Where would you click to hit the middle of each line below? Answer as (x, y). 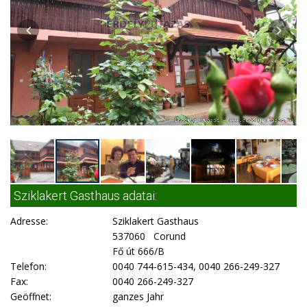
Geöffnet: (31, 296)
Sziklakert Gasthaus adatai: (85, 196)
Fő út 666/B (139, 251)
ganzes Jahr (138, 296)
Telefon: (28, 266)
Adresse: (29, 221)
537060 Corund (149, 236)
